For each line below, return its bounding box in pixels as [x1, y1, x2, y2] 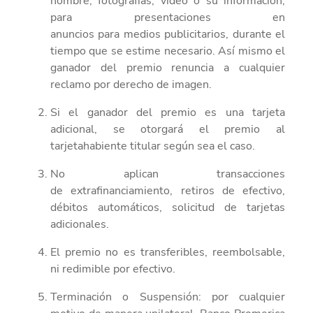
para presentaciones [50, 9, 211, 25]
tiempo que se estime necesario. [50, 43, 215, 59]
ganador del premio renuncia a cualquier [50, 59, 285, 75]
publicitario [160, 26, 221, 42]
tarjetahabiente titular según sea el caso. [50, 138, 255, 154]
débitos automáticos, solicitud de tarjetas [50, 199, 285, 215]
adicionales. [50, 216, 109, 232]
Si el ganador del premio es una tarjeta [50, 104, 285, 120]
